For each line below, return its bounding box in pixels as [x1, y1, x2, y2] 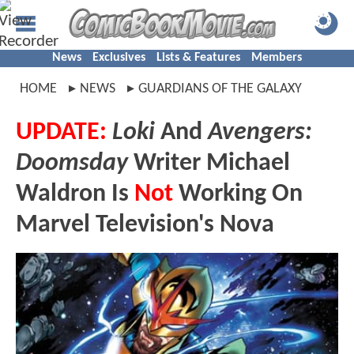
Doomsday [16, 151, 128, 176]
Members [251, 51, 302, 64]
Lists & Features [156, 51, 240, 64]
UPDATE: [16, 120, 107, 145]
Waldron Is [16, 182, 134, 207]
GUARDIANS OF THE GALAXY [138, 81, 302, 96]
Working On [173, 182, 303, 207]
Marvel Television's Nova [16, 213, 274, 238]
